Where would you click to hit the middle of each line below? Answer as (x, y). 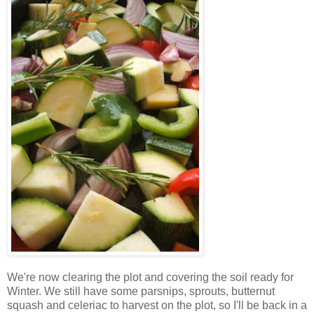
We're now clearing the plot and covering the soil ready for (150, 277)
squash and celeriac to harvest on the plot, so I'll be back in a (157, 305)
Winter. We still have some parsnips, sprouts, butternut (141, 291)
